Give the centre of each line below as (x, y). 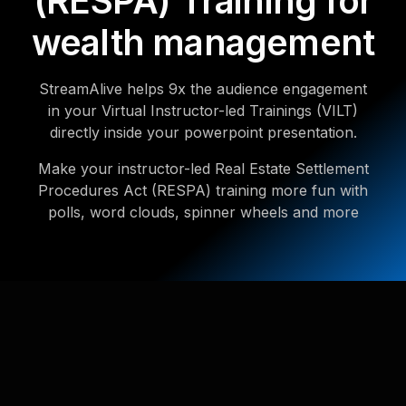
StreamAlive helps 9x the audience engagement (203, 89)
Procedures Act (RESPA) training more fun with (203, 190)
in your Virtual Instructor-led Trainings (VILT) (203, 111)
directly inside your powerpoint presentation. (203, 132)
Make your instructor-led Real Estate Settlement (203, 169)
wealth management (203, 42)
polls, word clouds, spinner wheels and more (203, 212)
